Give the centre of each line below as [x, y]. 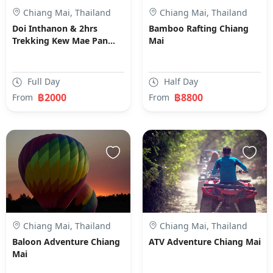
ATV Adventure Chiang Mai [205, 242]
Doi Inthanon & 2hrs [55, 28]
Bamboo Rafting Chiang [199, 28]
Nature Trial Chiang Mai [62, 53]
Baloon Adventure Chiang [66, 241]
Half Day [180, 81]
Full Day [42, 81]
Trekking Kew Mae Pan [60, 41]
